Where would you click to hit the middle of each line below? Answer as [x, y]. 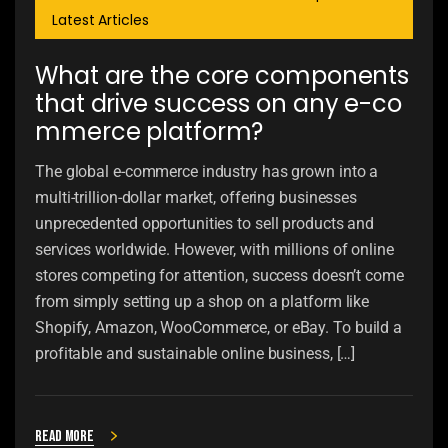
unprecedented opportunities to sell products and [205, 224]
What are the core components [222, 76]
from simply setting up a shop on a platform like [202, 302]
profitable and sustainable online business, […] [195, 354]
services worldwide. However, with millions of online [214, 250]
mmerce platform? [149, 132]
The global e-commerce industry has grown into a [207, 172]
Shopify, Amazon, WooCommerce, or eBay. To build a [219, 328]
